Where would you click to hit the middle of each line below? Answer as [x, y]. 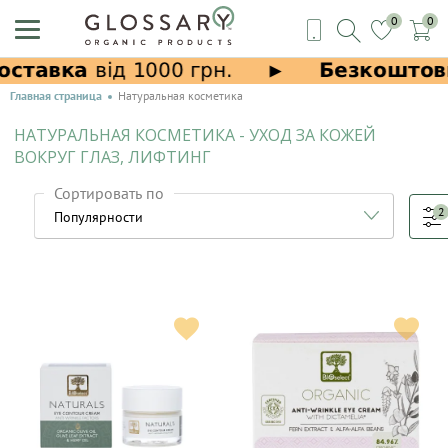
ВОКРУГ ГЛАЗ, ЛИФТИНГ [112, 157]
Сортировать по [109, 193]
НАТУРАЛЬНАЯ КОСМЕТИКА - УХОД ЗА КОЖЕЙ [195, 135]
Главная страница [56, 95]
